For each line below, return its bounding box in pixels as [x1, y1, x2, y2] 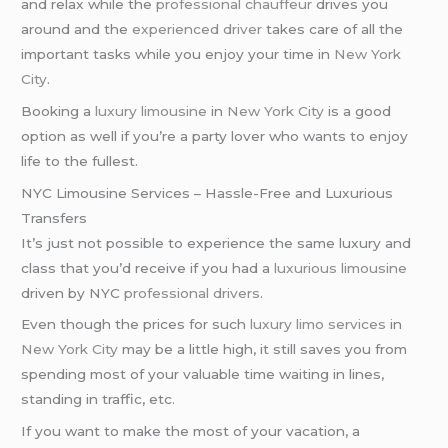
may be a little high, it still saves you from [118, 341, 408, 358]
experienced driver [132, 20, 263, 37]
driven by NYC [21, 284, 125, 301]
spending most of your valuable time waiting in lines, [21, 366, 385, 383]
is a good [324, 102, 392, 119]
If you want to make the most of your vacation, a [21, 423, 361, 440]
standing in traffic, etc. [21, 391, 176, 408]
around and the [21, 20, 133, 37]
